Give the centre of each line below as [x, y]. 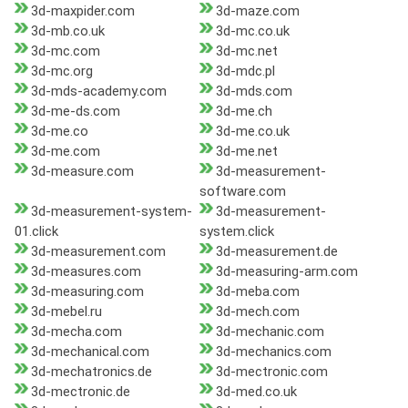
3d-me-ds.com [76, 112]
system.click [236, 232]
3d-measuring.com [87, 292]
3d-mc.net [246, 51]
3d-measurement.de [276, 252]
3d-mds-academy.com [99, 92]
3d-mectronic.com [271, 372]
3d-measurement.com [98, 252]
